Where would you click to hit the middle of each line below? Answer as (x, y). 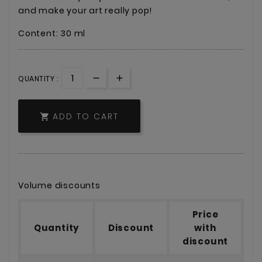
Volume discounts (59, 186)
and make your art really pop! (85, 10)
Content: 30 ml (52, 33)
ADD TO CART (86, 117)
